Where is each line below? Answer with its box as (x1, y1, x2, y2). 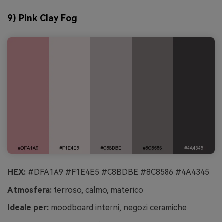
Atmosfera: (7, 185, 52, 195)
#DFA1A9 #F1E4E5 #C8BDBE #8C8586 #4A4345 (26, 167, 209, 177)
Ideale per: (7, 203, 49, 213)
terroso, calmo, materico (52, 185, 143, 195)
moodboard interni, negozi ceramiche (49, 203, 187, 213)
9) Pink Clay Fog (7, 13, 77, 24)
